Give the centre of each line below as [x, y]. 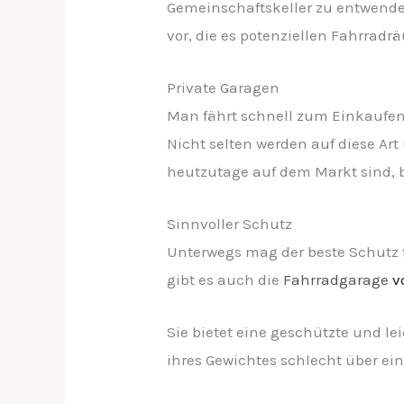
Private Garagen [224, 87]
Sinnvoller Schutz [230, 224]
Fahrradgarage [336, 280]
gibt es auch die [225, 280]
